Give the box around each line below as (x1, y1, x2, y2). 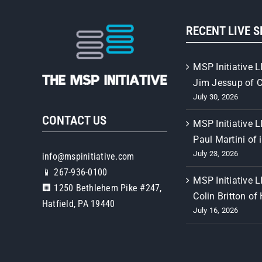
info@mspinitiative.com (42, 151, 135, 163)
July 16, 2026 (193, 205, 239, 215)
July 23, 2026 (193, 149, 239, 158)
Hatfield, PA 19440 (42, 198, 115, 210)
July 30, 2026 (193, 92, 239, 101)
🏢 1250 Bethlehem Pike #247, (42, 182, 162, 194)
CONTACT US (42, 113, 106, 128)
